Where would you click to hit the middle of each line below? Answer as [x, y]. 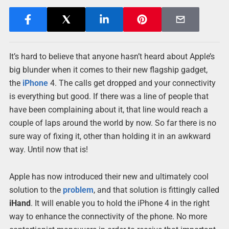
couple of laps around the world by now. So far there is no [112, 123]
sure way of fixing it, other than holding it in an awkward [110, 136]
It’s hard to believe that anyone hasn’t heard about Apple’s [112, 56]
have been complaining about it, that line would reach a [108, 110]
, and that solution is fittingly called [156, 190]
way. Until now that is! [48, 150]
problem [78, 190]
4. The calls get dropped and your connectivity [132, 83]
